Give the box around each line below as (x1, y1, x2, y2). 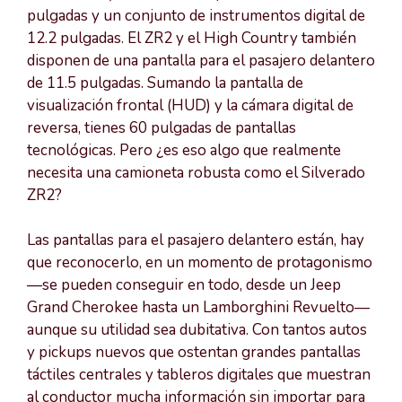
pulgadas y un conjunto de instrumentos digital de (27, 4, 365, 26)
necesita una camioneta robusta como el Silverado (27, 162, 365, 183)
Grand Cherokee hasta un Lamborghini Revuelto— (27, 297, 370, 319)
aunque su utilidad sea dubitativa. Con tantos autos (27, 319, 367, 341)
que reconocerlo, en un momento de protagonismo (27, 252, 372, 274)
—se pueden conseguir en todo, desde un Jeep (27, 275, 341, 296)
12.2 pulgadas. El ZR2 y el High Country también (27, 27, 356, 48)
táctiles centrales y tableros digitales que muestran (27, 364, 371, 386)
